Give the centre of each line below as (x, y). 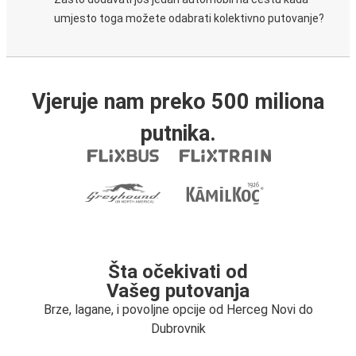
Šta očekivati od (178, 272)
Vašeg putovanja (178, 291)
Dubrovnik (178, 329)
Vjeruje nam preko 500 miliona (178, 102)
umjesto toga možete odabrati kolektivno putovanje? (189, 18)
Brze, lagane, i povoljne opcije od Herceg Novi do (178, 310)
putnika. (178, 133)
